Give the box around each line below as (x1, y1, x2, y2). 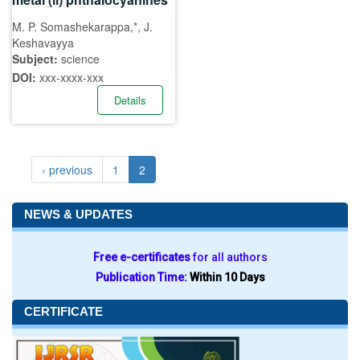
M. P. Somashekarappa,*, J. (12, 18, 153, 35)
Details (113, 92, 146, 108)
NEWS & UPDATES (24, 207, 133, 221)
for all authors (192, 251, 268, 264)
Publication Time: (95, 271, 190, 284)
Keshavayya (12, 35, 74, 51)
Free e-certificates (92, 251, 193, 264)
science (61, 51, 100, 67)
